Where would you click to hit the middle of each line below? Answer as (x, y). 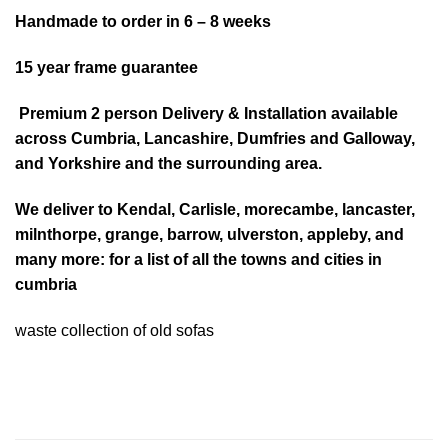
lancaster (376, 209)
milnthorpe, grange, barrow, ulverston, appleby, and (209, 234)
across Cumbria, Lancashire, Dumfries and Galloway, (215, 139)
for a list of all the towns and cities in (245, 259)
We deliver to (66, 209)
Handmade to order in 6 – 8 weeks (143, 22)
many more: (62, 259)
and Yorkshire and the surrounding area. (168, 164)
